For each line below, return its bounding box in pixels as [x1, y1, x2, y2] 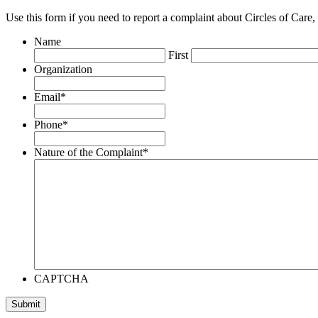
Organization [34, 62, 92, 75]
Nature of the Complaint [34, 146, 143, 158]
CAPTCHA [34, 272, 89, 285]
